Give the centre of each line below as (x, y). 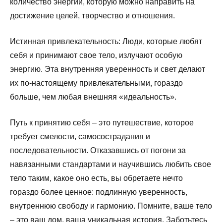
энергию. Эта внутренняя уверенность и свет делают (108, 69)
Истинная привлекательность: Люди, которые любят (106, 41)
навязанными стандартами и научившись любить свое (111, 164)
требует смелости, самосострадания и (80, 136)
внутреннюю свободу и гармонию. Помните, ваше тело (111, 206)
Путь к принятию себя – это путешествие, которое (102, 122)
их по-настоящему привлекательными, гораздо (96, 83)
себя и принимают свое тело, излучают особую (96, 55)
